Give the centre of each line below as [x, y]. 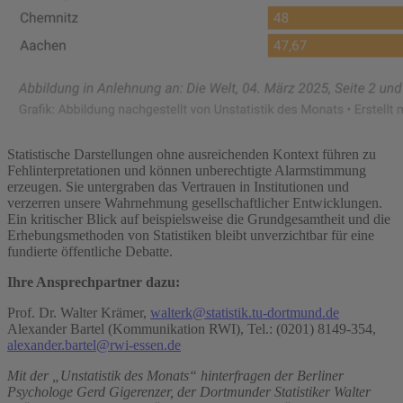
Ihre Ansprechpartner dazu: [94, 282]
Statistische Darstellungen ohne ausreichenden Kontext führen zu [192, 155]
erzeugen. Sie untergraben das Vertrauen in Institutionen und [178, 187]
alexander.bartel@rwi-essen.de [94, 345]
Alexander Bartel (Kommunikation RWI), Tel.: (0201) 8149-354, [192, 329]
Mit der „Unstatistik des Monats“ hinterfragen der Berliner [175, 376]
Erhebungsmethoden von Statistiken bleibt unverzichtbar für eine [191, 236]
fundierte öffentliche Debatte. [90, 252]
